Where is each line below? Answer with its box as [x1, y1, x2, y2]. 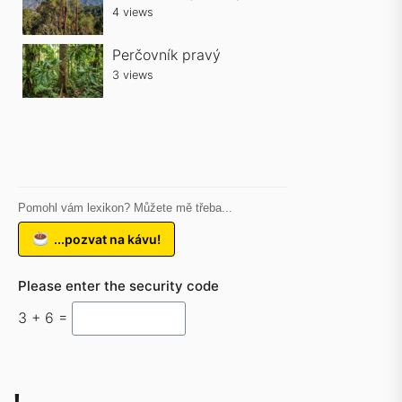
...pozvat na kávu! [54, 231, 162, 247]
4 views [112, 5, 153, 19]
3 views [112, 68, 153, 82]
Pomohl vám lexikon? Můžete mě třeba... [18, 201, 232, 214]
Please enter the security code [18, 277, 219, 294]
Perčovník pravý [112, 46, 221, 64]
